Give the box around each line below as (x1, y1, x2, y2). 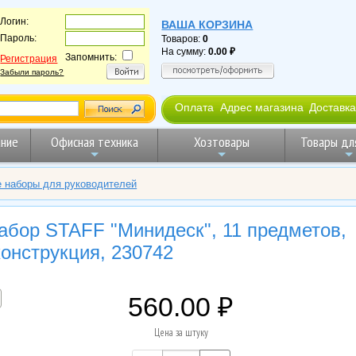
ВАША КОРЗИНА (161, 17, 253, 31)
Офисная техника (50, 132, 138, 151)
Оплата (175, 100, 215, 114)
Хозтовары (193, 132, 250, 151)
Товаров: (161, 33, 203, 44)
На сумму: (161, 45, 209, 57)
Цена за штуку (153, 325, 208, 339)
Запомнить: (65, 52, 120, 63)
